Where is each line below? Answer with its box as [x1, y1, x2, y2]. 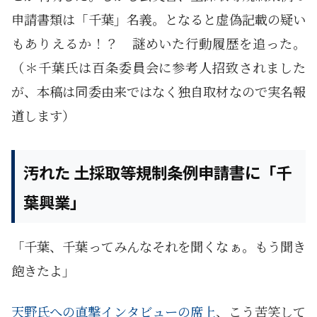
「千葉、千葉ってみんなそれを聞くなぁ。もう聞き [11, 237, 306, 256]
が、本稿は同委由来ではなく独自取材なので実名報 [11, 82, 306, 101]
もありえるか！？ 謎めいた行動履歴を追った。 [11, 34, 306, 53]
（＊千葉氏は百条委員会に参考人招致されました [11, 58, 306, 77]
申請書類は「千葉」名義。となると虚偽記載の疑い [11, 10, 306, 29]
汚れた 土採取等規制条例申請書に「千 [23, 160, 292, 183]
